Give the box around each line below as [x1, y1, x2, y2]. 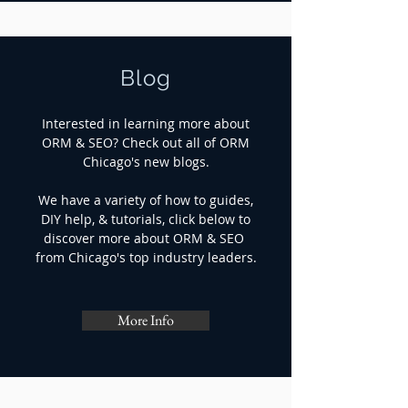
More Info [117, 311, 174, 330]
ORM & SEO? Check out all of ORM [42, 134, 250, 151]
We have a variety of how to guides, [38, 191, 253, 209]
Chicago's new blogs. [82, 153, 209, 170]
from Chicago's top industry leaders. [35, 249, 257, 266]
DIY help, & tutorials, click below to [41, 210, 250, 228]
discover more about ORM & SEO [44, 229, 248, 247]
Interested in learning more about [42, 115, 250, 132]
